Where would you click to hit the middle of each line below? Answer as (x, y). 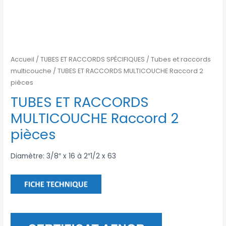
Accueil (23, 59)
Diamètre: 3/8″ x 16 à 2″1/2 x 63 (64, 156)
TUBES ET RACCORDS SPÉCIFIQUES (93, 59)
